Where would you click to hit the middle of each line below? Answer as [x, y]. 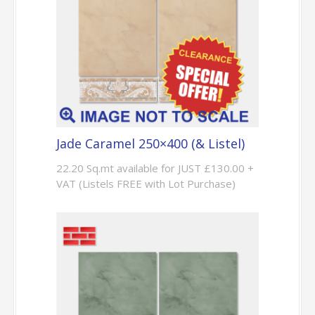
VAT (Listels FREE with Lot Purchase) [146, 183]
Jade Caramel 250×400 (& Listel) [150, 143]
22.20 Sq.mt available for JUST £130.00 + [155, 168]
